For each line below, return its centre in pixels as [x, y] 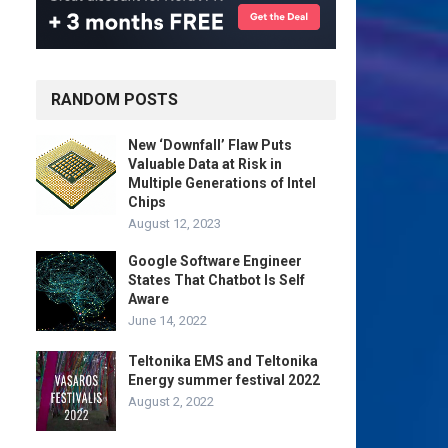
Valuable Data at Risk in [205, 164]
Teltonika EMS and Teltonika [223, 361]
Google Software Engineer [215, 261]
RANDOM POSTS [114, 99]
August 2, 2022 [171, 401]
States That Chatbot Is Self [216, 280]
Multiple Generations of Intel [222, 183]
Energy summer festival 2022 [224, 380]
